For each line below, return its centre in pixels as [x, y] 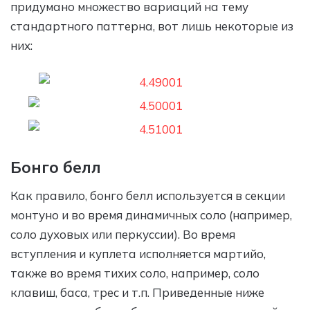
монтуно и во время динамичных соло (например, [151, 215]
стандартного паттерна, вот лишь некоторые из [152, 26]
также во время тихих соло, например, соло [135, 273]
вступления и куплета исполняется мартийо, [138, 254]
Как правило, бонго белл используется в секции [148, 196]
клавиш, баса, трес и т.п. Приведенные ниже [137, 293]
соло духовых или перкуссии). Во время [123, 235]
